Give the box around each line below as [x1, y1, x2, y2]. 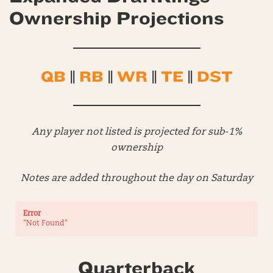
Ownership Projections [9, 7, 224, 29]
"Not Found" [23, 219, 68, 227]
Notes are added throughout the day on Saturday [20, 173, 253, 183]
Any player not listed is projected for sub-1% [31, 127, 242, 137]
